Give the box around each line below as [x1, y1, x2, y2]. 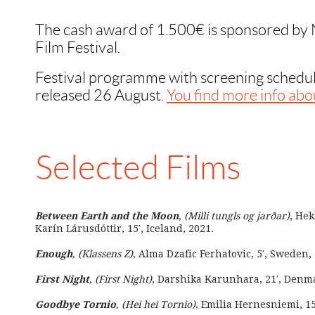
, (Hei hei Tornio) [116, 299, 195, 310]
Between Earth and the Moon [35, 210, 179, 221]
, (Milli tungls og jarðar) [179, 210, 290, 221]
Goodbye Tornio [35, 299, 116, 310]
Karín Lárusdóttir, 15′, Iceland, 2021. [35, 223, 214, 234]
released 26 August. [35, 86, 167, 104]
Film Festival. [35, 39, 120, 56]
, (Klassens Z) [72, 248, 133, 259]
